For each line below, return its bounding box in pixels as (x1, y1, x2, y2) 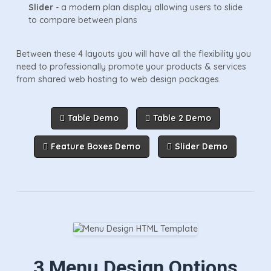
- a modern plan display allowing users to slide (53, 1, 243, 13)
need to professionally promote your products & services (16, 60, 246, 72)
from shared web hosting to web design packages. (16, 73, 221, 85)
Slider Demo (175, 140, 228, 152)
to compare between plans (28, 14, 137, 25)
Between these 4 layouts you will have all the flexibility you (16, 48, 251, 59)
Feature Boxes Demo (51, 140, 141, 152)
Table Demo (67, 112, 119, 123)
